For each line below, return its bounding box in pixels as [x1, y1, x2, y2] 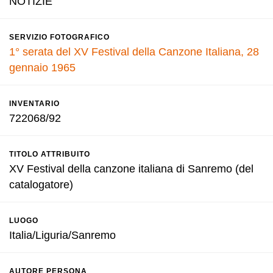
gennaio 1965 [9, 62, 76, 74]
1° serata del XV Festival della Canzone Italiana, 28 [9, 46, 259, 58]
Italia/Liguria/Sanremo [9, 229, 116, 241]
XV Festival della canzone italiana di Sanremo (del [9, 163, 253, 175]
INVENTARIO [9, 99, 60, 108]
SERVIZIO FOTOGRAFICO [9, 33, 110, 41]
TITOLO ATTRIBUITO [9, 150, 90, 158]
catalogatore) [9, 179, 73, 191]
